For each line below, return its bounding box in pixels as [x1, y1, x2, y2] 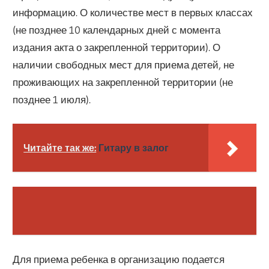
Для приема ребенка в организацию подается [13, 252, 225, 265]
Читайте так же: [23, 141, 97, 154]
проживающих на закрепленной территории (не [13, 76, 234, 89]
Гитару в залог [98, 141, 169, 154]
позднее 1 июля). [13, 93, 91, 106]
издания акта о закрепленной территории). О [13, 41, 221, 54]
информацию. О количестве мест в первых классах [13, 6, 253, 19]
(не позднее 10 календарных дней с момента [13, 23, 221, 37]
